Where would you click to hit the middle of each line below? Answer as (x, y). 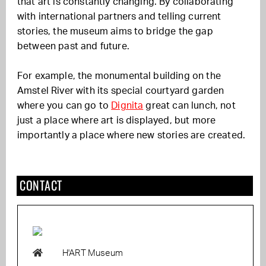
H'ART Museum (93, 254)
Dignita (127, 106)
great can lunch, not (189, 106)
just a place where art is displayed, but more (117, 121)
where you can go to (64, 106)
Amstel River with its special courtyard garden (121, 91)
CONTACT (41, 186)
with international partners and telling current (119, 17)
